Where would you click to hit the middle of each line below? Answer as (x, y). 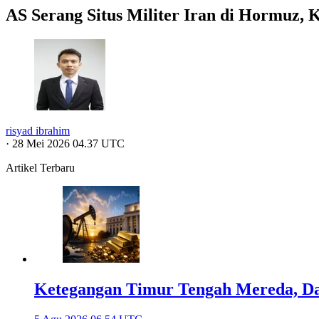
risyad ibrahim (38, 130)
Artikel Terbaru (40, 167)
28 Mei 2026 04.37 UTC (68, 143)
